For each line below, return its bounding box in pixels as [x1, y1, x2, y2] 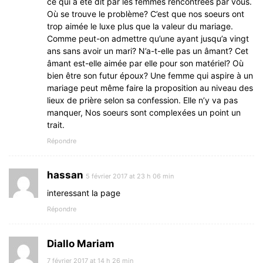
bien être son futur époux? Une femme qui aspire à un [47, 70, 253, 81]
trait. [47, 120, 65, 130]
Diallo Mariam [47, 238, 114, 250]
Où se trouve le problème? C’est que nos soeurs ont [47, 9, 244, 19]
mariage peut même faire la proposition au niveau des [47, 83, 253, 93]
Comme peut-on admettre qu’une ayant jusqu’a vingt [47, 33, 249, 44]
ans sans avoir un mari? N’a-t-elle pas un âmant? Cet [47, 46, 248, 56]
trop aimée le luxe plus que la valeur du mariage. [47, 21, 233, 32]
